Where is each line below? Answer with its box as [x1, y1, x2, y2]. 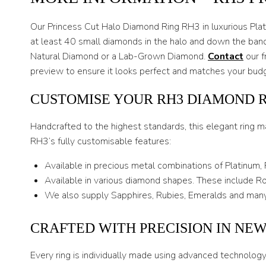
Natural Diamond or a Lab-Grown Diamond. [30, 50, 208, 64]
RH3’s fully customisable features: [30, 135, 171, 148]
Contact [208, 50, 243, 64]
